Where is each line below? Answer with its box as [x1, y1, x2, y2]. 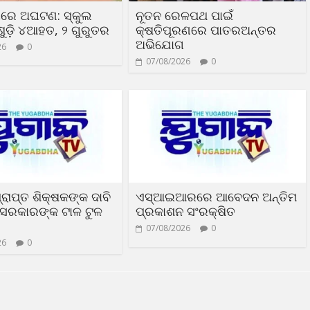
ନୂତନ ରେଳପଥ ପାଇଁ [136, 6, 233, 24]
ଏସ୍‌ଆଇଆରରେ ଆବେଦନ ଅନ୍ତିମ [136, 188, 297, 206]
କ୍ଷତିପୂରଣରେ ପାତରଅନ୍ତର [136, 21, 276, 38]
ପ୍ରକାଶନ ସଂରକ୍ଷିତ [136, 203, 235, 220]
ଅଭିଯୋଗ [136, 35, 184, 53]
